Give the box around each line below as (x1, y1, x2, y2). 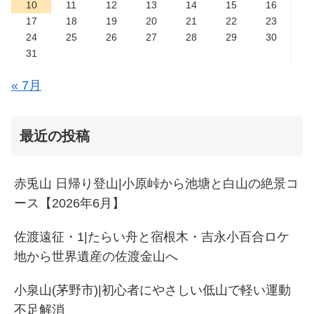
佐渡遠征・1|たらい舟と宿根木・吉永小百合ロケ (14, 230, 289, 245)
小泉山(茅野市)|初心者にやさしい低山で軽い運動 (14, 283, 291, 298)
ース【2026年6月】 (14, 196, 125, 211)
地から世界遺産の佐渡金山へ (14, 250, 178, 264)
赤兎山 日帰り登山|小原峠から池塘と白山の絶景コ (14, 177, 299, 191)
